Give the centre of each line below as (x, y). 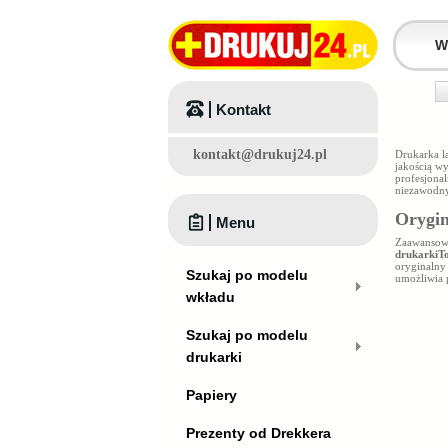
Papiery (211, 395)
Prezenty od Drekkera (258, 433)
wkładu (210, 297)
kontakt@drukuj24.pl (260, 154)
